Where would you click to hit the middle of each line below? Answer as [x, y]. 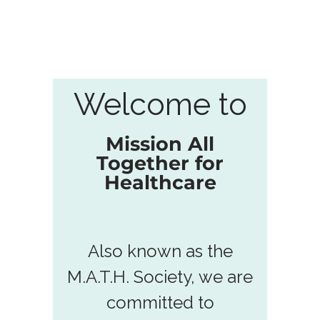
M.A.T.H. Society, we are [160, 276]
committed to [160, 302]
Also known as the [160, 251]
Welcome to [160, 104]
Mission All [160, 144]
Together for [160, 163]
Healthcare [160, 182]
